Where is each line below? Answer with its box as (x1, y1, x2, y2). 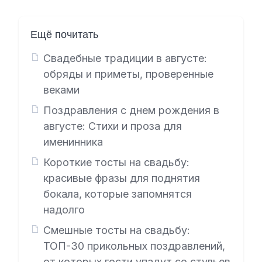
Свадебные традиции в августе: (43, 52, 207, 64)
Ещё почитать (30, 27, 98, 41)
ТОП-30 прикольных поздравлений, (43, 240, 225, 252)
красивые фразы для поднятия (43, 172, 200, 184)
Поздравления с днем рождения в (43, 104, 219, 116)
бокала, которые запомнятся (43, 188, 192, 200)
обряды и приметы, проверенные (43, 68, 213, 80)
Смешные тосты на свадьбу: (43, 224, 190, 236)
